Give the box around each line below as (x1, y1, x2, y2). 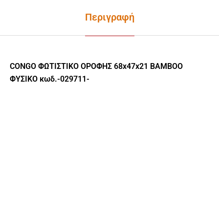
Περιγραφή (85, 11, 134, 23)
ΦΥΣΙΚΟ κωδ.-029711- (10, 74, 89, 84)
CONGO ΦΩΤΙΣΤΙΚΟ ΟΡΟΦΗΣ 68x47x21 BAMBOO (10, 61, 183, 71)
